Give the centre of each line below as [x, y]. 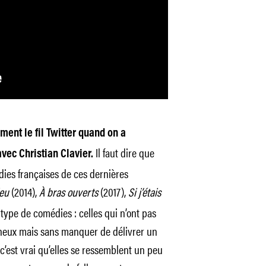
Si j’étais [144, 191]
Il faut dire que [125, 152]
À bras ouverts [68, 191]
